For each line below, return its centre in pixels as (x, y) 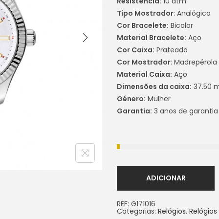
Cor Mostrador (144, 62)
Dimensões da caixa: (154, 86)
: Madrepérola (194, 62)
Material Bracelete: (152, 37)
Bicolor (181, 25)
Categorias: (137, 211)
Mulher (158, 99)
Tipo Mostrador (145, 13)
